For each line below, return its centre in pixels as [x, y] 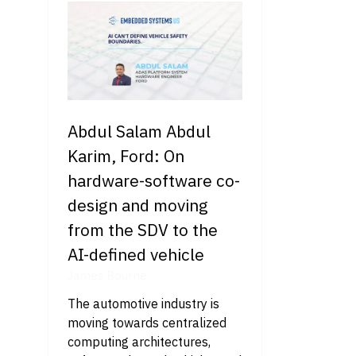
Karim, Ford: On [126, 155]
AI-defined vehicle [136, 254]
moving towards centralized [147, 322]
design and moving [138, 205]
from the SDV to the [143, 229]
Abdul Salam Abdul [139, 131]
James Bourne [107, 275]
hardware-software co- [154, 180]
